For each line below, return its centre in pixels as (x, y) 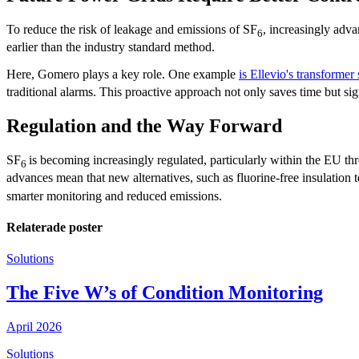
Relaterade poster (54, 227)
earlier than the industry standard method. (111, 47)
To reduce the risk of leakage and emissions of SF (132, 30)
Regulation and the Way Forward (144, 126)
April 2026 (34, 326)
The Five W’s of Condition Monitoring (165, 293)
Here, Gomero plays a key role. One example (123, 75)
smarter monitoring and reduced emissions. (114, 196)
